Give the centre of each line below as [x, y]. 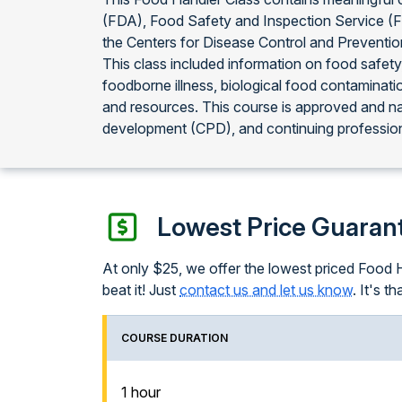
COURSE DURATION [175, 338]
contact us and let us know [266, 290]
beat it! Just [141, 290]
